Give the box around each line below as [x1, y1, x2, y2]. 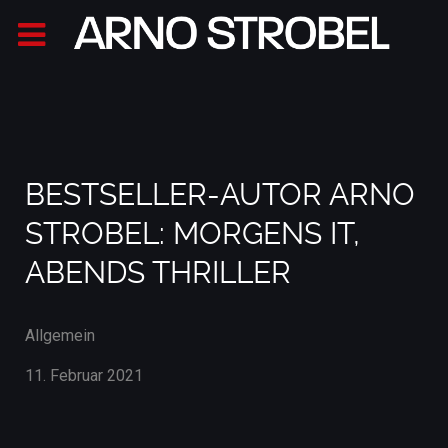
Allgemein [25, 326, 95, 345]
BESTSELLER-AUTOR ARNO [25, 177, 415, 212]
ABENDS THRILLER [25, 255, 291, 290]
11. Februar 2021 [25, 366, 143, 385]
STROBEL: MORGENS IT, [25, 216, 360, 251]
